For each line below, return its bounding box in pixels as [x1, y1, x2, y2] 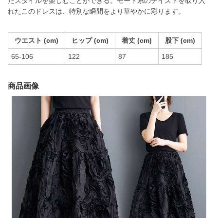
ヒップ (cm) [72, 36, 109, 44]
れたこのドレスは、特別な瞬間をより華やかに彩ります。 [8, 7, 185, 15]
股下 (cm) [165, 36, 195, 44]
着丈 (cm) [122, 36, 152, 44]
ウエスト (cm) [15, 36, 58, 44]
